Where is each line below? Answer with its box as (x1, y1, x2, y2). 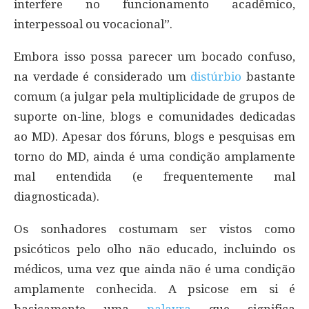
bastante (241, 69, 296, 83)
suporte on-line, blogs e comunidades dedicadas (14, 109, 295, 123)
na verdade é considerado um (14, 69, 191, 83)
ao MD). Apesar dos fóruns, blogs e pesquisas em (14, 129, 295, 143)
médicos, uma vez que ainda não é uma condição (14, 261, 295, 276)
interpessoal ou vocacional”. (14, 17, 172, 31)
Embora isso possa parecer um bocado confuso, (14, 49, 295, 63)
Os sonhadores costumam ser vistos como (14, 221, 295, 236)
